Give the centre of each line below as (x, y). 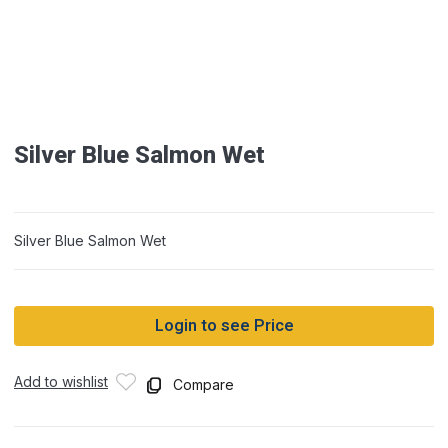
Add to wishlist (61, 382)
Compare (203, 384)
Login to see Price (224, 326)
